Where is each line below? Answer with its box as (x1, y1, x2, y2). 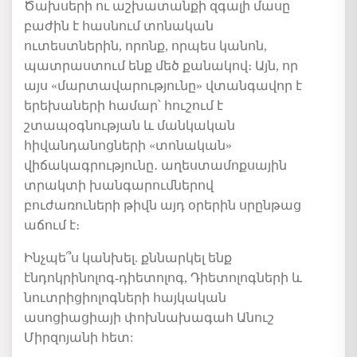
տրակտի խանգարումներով (24, 178, 214, 192)
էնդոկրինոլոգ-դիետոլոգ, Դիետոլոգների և (24, 270, 302, 284)
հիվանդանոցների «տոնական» (24, 138, 232, 152)
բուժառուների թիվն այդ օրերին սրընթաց (24, 198, 301, 212)
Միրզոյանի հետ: (24, 330, 136, 344)
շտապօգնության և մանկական (24, 118, 235, 132)
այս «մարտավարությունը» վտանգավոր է (24, 78, 302, 92)
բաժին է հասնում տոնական (24, 18, 214, 33)
